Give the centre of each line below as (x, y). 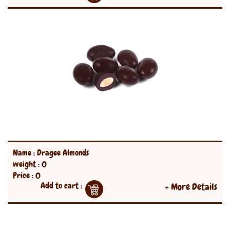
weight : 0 (30, 164)
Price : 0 (27, 175)
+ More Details (191, 187)
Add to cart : (61, 186)
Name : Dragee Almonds (51, 153)
